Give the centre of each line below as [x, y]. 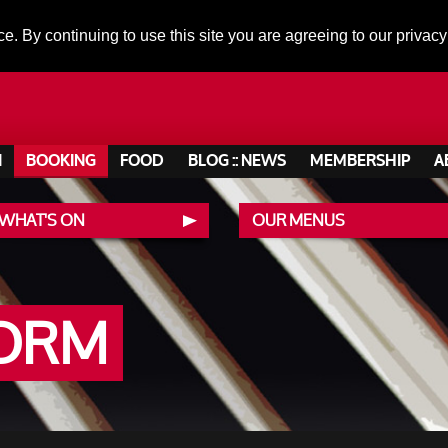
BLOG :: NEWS [237, 161]
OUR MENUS [298, 220]
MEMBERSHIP [360, 161]
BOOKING [61, 161]
